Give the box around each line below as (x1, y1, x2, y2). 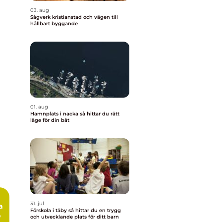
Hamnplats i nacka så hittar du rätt (30, 111, 80, 117)
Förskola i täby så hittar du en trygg (30, 207, 68, 214)
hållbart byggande (30, 20, 78, 27)
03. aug (30, 7, 49, 13)
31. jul (30, 200, 44, 207)
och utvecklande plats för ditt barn (30, 214, 119, 220)
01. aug (30, 104, 48, 110)
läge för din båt (30, 117, 69, 123)
